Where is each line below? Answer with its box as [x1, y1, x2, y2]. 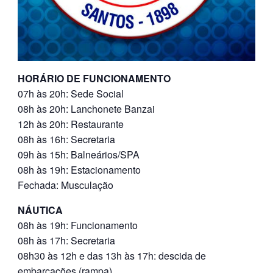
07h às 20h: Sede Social [18, 87, 124, 101]
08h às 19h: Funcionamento [18, 218, 138, 233]
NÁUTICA [18, 203, 63, 218]
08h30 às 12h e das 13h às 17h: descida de [18, 249, 206, 263]
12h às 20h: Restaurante [18, 117, 124, 132]
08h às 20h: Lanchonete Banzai [18, 102, 155, 116]
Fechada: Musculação [18, 178, 113, 193]
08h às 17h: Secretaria [18, 233, 115, 248]
